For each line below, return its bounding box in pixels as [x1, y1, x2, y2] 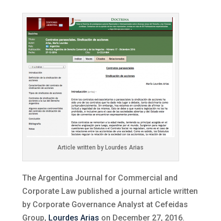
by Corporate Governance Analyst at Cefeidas [22, 200, 188, 209]
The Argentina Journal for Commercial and [22, 173, 178, 183]
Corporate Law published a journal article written [22, 186, 198, 196]
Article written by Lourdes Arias [57, 144, 144, 151]
